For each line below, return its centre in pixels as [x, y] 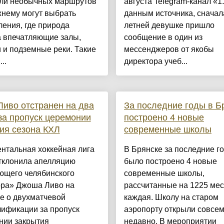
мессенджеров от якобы [169, 49]
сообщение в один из [163, 37]
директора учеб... [155, 61]
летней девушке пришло [169, 25]
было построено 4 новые [170, 161]
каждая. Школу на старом [171, 197]
